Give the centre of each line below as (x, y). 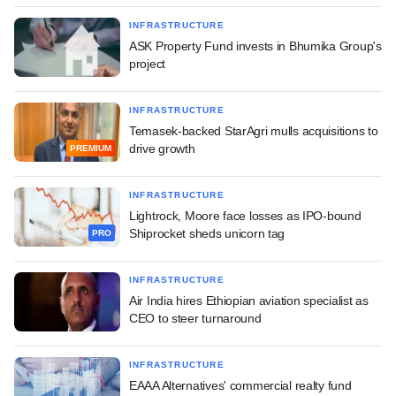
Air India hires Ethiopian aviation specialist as (249, 300)
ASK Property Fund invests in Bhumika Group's (255, 46)
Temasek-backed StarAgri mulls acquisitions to (254, 130)
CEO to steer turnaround (195, 318)
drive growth (162, 148)
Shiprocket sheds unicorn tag (207, 233)
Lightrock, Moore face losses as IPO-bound (245, 215)
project (148, 63)
